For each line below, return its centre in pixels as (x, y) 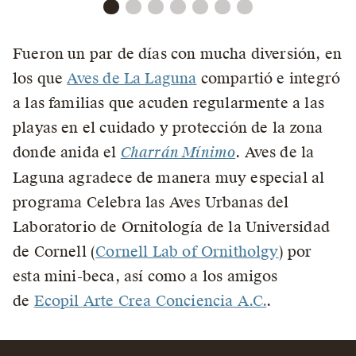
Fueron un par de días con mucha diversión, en (178, 54)
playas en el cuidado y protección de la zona (168, 128)
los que (40, 79)
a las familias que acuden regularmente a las (168, 103)
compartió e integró (269, 79)
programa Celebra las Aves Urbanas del (151, 203)
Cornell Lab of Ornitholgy (187, 252)
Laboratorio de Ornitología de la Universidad (171, 227)
